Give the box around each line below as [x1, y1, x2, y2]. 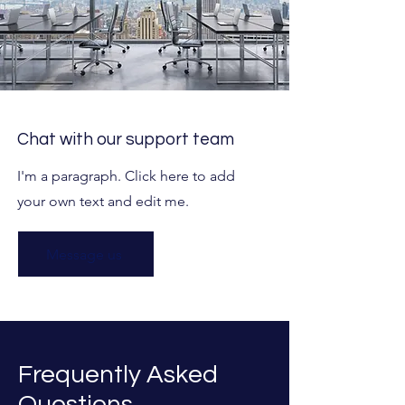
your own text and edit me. [17, 193, 189, 210]
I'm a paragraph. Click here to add [17, 167, 235, 184]
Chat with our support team [17, 130, 234, 148]
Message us [46, 245, 122, 263]
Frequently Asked [18, 362, 218, 388]
